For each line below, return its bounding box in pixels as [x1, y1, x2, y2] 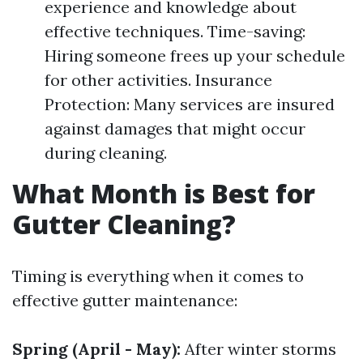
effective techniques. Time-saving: [45, 21, 305, 41]
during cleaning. [45, 143, 167, 163]
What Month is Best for [12, 176, 315, 211]
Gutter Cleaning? [12, 207, 236, 241]
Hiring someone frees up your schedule [45, 45, 345, 66]
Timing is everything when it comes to [12, 266, 304, 286]
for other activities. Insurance [45, 70, 272, 90]
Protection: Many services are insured [45, 94, 335, 114]
